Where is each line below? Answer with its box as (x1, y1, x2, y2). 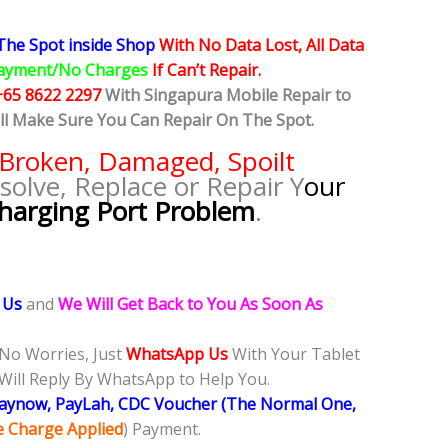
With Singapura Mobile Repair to (105, 84, 351, 107)
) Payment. (123, 418, 201, 441)
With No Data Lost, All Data (159, 34, 364, 57)
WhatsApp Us (126, 343, 228, 366)
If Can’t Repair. (152, 59, 265, 82)
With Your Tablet (228, 343, 360, 366)
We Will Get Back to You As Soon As (58, 293, 323, 316)
